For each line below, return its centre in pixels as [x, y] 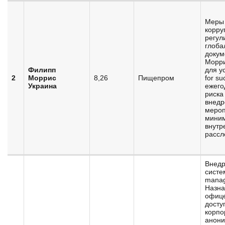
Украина [42, 86]
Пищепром [156, 78]
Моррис [42, 78]
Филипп [42, 70]
